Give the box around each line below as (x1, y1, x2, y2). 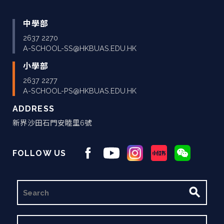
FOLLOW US (12, 148, 66, 158)
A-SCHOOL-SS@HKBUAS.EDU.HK (23, 44, 136, 52)
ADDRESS (12, 104, 54, 113)
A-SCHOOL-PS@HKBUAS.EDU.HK (23, 86, 136, 95)
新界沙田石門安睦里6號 (12, 118, 92, 127)
